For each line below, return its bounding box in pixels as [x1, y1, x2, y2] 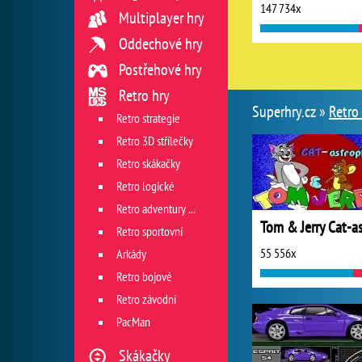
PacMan [116, 314, 150, 330]
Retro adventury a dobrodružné [116, 200, 188, 217]
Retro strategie [116, 110, 180, 126]
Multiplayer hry [119, 7, 204, 28]
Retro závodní [116, 291, 176, 307]
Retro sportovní [116, 223, 183, 239]
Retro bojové [116, 268, 172, 284]
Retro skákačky [116, 155, 180, 171]
